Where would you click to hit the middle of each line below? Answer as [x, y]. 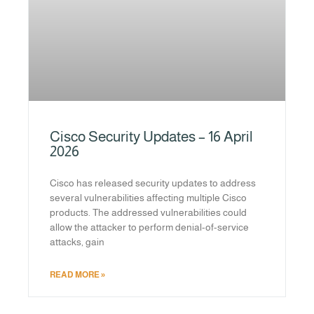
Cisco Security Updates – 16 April [151, 137]
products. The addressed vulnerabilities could [148, 213]
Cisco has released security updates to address [153, 183]
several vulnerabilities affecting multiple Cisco [148, 198]
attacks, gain [77, 242]
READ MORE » [77, 275]
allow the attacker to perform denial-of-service [149, 227]
